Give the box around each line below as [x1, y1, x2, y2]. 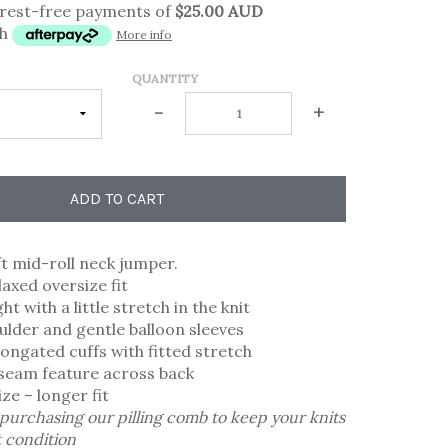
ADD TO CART [69, 188, 164, 208]
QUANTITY [131, 70, 198, 86]
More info [116, 27, 172, 42]
